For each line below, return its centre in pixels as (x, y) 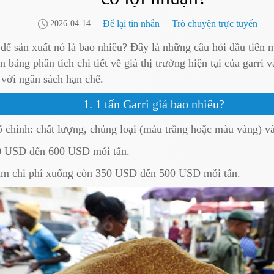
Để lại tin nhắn (131, 23)
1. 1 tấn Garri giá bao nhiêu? (154, 104)
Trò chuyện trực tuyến (215, 23)
